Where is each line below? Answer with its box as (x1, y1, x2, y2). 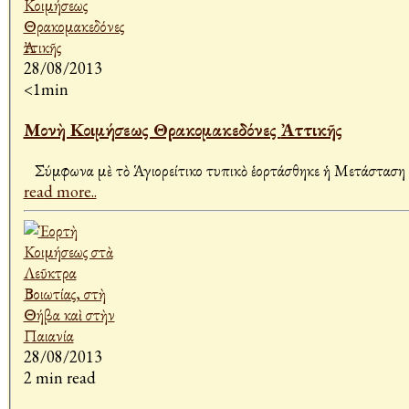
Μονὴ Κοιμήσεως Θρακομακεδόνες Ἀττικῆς (280, 118, 342, 142)
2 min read (23, 367, 96, 389)
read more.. (23, 181, 97, 203)
